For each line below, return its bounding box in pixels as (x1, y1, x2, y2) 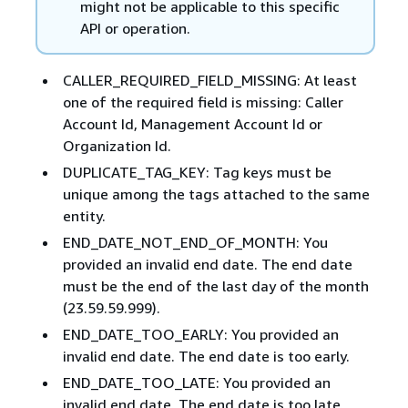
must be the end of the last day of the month (62, 277, 369, 296)
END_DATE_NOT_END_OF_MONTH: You (62, 233, 328, 252)
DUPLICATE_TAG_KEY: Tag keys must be (62, 163, 331, 182)
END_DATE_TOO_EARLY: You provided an (62, 325, 339, 344)
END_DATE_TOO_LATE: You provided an (62, 373, 331, 393)
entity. (62, 207, 106, 226)
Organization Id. (62, 137, 171, 156)
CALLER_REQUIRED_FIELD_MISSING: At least (62, 71, 357, 90)
